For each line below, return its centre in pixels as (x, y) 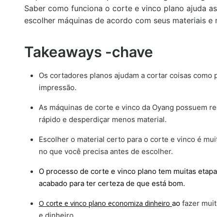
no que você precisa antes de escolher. (106, 151)
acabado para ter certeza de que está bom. (112, 183)
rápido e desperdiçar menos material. (103, 119)
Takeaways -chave (89, 52)
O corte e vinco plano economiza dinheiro (105, 203)
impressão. (58, 87)
